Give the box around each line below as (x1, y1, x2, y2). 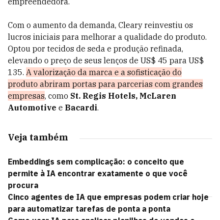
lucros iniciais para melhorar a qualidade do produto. (8, 32, 207, 42)
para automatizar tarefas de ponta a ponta (8, 204, 170, 214)
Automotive (8, 103, 56, 112)
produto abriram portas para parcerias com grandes (8, 79, 203, 89)
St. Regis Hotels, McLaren (70, 91, 176, 101)
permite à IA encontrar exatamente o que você (8, 168, 188, 178)
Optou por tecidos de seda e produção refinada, (8, 44, 183, 54)
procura (8, 180, 38, 190)
